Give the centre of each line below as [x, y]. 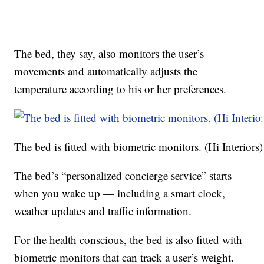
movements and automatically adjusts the [106, 71]
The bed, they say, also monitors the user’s [109, 54]
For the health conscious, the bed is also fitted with [128, 240]
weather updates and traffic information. [103, 211]
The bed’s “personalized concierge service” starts [123, 176]
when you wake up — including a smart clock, [120, 193]
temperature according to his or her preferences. [121, 89]
